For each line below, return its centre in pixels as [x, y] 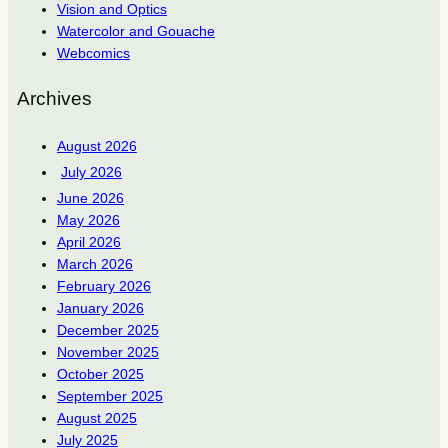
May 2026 [88, 220]
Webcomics [93, 52]
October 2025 [100, 374]
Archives [54, 99]
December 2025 [107, 330]
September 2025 [109, 396]
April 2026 [88, 242]
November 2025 [107, 352]
